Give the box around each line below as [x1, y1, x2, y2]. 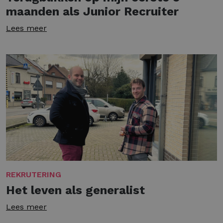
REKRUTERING [6, 170, 61, 180]
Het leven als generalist [6, 183, 145, 198]
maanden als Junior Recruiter [6, 4, 179, 18]
